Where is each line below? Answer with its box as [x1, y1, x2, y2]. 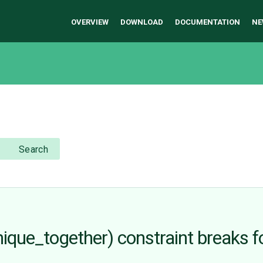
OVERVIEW [71, 18, 109, 26]
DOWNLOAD [120, 18, 163, 26]
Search [18, 144, 49, 156]
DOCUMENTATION [175, 18, 240, 26]
